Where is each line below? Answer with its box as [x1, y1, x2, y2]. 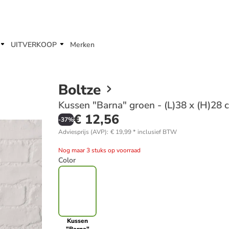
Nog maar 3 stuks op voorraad [58, 146, 141, 154]
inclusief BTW [138, 128, 177, 136]
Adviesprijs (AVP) [58, 128, 107, 136]
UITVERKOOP [11, 40, 57, 50]
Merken [70, 40, 95, 50]
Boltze [58, 80, 101, 100]
